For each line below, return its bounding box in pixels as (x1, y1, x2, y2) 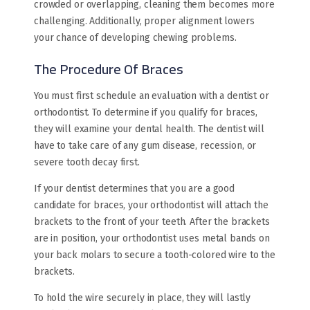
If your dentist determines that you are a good (34, 183, 235, 195)
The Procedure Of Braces (34, 56, 183, 82)
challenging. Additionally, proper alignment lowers (34, 15, 255, 28)
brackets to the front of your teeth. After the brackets (34, 216, 270, 228)
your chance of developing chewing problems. (34, 32, 237, 44)
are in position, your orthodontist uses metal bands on (34, 232, 270, 245)
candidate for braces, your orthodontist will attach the (34, 199, 268, 212)
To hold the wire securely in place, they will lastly (34, 292, 251, 304)
